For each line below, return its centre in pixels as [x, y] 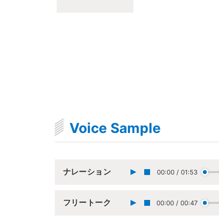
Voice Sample [115, 128]
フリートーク [87, 203]
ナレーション [87, 172]
